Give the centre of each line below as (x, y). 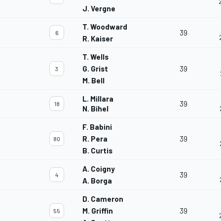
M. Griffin (98, 211)
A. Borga (97, 181)
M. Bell (93, 81)
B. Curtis (97, 151)
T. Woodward (105, 27)
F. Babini (97, 127)
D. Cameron (103, 199)
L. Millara (98, 99)
